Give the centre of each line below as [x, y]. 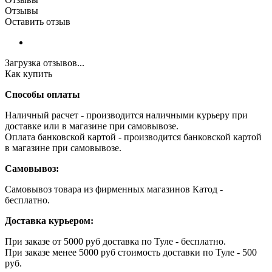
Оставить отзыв [38, 21]
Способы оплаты [42, 94]
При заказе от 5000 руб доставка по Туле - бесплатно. [115, 241]
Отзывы [22, 10]
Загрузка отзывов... [45, 63]
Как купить [29, 73]
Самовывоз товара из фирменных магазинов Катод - [114, 189]
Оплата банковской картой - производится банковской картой [133, 137]
